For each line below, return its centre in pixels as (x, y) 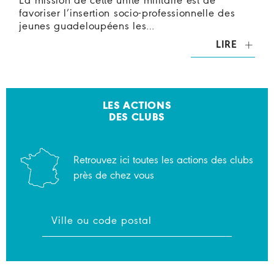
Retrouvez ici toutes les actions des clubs (163, 160)
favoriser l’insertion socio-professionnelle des (127, 14)
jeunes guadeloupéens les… (87, 27)
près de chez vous (114, 176)
